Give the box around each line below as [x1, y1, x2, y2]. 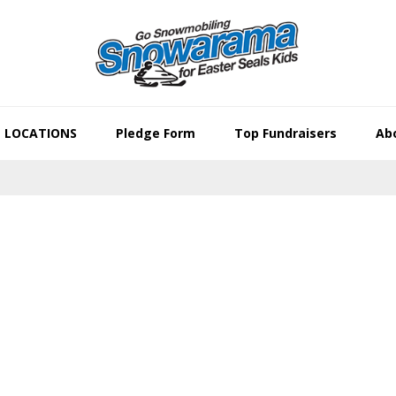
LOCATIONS [4, 125, 77, 141]
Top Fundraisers [233, 125, 337, 141]
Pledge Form [115, 125, 195, 141]
